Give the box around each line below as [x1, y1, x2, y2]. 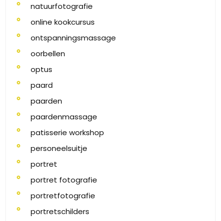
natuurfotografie [31, 1, 93, 11]
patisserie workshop [31, 127, 104, 138]
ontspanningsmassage [31, 33, 116, 43]
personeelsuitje [31, 143, 87, 153]
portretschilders [31, 206, 89, 217]
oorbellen [31, 48, 65, 59]
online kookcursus [31, 17, 95, 27]
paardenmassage [31, 111, 97, 122]
